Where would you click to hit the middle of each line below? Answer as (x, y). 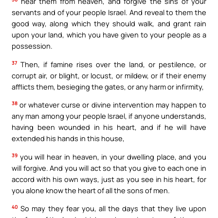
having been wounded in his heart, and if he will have (109, 127)
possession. (32, 46)
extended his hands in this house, (68, 138)
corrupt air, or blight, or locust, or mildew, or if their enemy (109, 75)
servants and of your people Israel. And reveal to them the (109, 12)
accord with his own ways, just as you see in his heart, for (109, 179)
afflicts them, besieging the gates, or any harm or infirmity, (108, 86)
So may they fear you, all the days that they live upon (112, 209)
